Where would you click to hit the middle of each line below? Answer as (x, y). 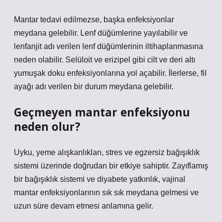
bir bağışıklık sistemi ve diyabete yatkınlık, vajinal (100, 179)
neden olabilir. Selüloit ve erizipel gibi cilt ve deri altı (105, 60)
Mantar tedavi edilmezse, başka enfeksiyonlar (94, 20)
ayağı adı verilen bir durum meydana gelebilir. (94, 86)
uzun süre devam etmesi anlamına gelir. (83, 206)
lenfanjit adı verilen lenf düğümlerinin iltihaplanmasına (109, 46)
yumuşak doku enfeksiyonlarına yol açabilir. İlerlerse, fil (110, 73)
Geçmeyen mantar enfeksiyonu (102, 112)
